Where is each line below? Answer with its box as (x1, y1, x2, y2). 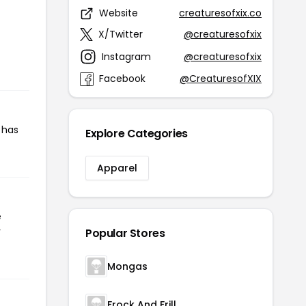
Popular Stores (85, 225, 165, 241)
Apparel (97, 161, 137, 175)
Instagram (102, 49, 151, 64)
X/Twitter (98, 27, 143, 41)
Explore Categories (85, 126, 188, 141)
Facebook (99, 72, 145, 85)
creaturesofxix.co (179, 6, 262, 20)
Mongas (107, 260, 148, 273)
